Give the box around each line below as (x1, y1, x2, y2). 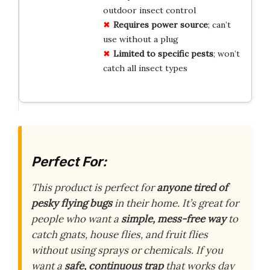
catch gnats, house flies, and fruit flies (31, 228, 208, 242)
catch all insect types (102, 62, 187, 74)
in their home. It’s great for (112, 196, 239, 210)
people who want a (31, 212, 121, 226)
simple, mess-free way (121, 212, 226, 226)
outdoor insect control (102, 4, 196, 16)
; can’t (207, 19, 231, 30)
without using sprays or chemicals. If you (31, 243, 223, 257)
